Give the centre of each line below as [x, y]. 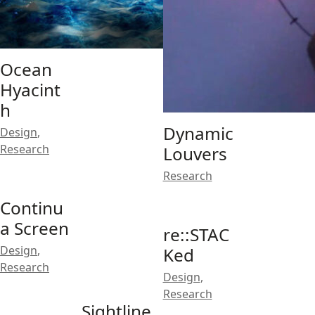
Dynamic [198, 133]
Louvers [195, 154]
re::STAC [196, 234]
